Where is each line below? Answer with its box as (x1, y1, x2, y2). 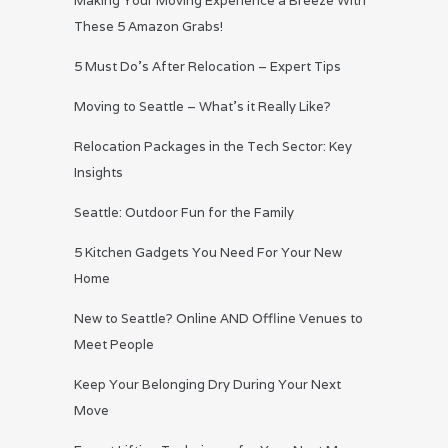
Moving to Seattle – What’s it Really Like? (74, 98, 331, 116)
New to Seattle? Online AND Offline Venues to (74, 310, 363, 328)
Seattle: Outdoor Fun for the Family (74, 204, 294, 222)
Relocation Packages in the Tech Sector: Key (74, 138, 352, 156)
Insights (74, 164, 123, 182)
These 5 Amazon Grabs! (74, 18, 223, 36)
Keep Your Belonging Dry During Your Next (74, 376, 341, 394)
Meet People (74, 336, 154, 354)
